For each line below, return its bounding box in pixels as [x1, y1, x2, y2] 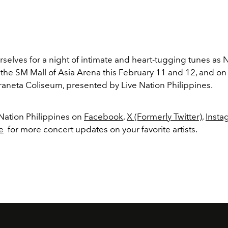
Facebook [84, 111, 123, 122]
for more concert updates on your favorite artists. [4, 124, 197, 134]
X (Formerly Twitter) [127, 111, 202, 122]
